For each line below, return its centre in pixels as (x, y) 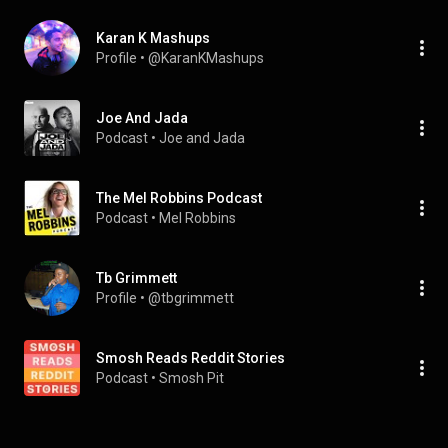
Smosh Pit (191, 378)
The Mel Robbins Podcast (179, 198)
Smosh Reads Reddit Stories (190, 358)
